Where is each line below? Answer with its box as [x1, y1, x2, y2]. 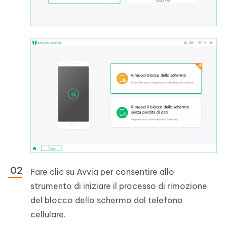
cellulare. [30, 209, 66, 220]
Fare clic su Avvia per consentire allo [30, 167, 174, 177]
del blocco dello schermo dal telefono [30, 195, 183, 206]
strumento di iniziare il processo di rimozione [30, 181, 207, 192]
